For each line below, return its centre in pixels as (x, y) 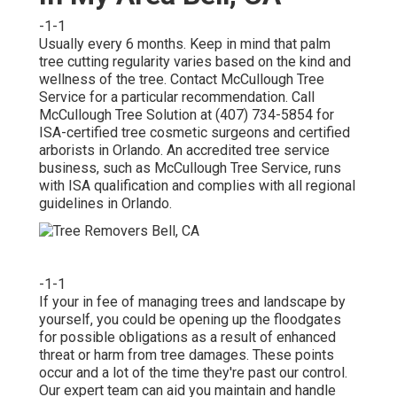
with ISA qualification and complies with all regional (197, 185)
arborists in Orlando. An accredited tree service (184, 150)
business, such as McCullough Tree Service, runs (190, 167)
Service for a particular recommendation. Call (177, 97)
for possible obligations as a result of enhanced (187, 337)
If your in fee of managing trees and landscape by (192, 301)
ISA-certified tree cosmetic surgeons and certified (195, 132)
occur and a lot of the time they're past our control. (193, 372)
